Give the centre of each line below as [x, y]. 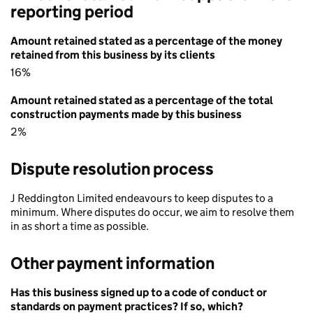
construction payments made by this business [126, 114]
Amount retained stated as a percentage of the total [142, 100]
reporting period [72, 12]
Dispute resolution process [112, 169]
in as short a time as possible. [80, 226]
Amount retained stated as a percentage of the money [146, 41]
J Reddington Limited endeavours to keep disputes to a [142, 198]
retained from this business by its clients [113, 55]
